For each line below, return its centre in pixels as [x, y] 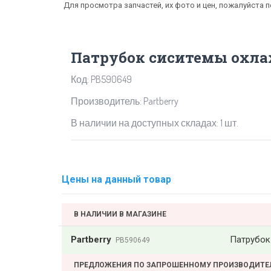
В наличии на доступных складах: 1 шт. [155, 123]
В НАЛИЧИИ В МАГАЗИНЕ [120, 214]
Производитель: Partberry [125, 101]
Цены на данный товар [116, 179]
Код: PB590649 [101, 79]
